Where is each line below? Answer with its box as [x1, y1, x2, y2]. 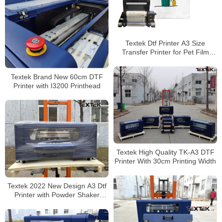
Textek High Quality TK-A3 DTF [116, 148, 215, 157]
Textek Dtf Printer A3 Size [125, 39, 205, 48]
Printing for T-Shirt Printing [124, 57, 207, 65]
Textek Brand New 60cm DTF [10, 72, 103, 81]
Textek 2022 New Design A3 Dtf [7, 182, 107, 190]
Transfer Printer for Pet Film [121, 48, 209, 56]
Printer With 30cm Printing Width [114, 157, 216, 166]
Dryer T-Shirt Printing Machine [9, 200, 104, 208]
